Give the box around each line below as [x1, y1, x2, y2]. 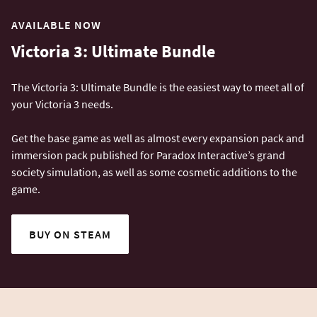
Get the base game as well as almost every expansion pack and [11, 130, 304, 145]
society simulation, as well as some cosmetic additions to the [11, 164, 297, 179]
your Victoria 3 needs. [11, 96, 113, 111]
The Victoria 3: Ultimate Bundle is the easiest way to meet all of [11, 79, 304, 94]
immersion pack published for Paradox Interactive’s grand [11, 147, 285, 162]
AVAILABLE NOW [11, 17, 101, 32]
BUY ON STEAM [29, 226, 111, 241]
